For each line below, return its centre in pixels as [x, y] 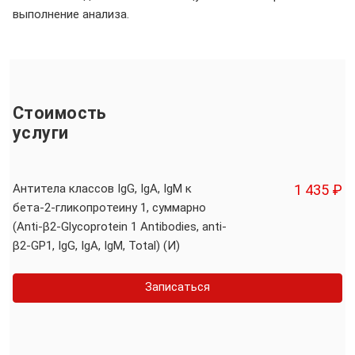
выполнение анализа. [71, 14]
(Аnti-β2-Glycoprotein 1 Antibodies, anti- [120, 227]
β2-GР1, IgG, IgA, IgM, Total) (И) [96, 246]
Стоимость [60, 113]
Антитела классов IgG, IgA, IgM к [102, 189]
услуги [41, 133]
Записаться [177, 287]
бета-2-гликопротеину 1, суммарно [109, 208]
